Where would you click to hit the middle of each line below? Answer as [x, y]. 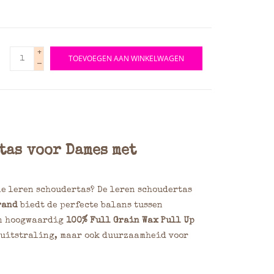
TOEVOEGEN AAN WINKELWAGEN [126, 58]
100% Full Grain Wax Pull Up [130, 221]
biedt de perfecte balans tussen [90, 206]
